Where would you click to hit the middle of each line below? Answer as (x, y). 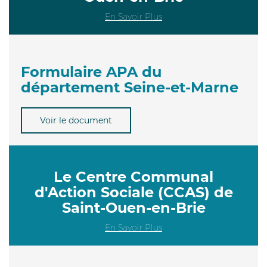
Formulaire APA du (91, 72)
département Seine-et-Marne (130, 87)
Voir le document (76, 120)
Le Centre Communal (133, 176)
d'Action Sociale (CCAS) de (133, 192)
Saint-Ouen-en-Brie (133, 207)
